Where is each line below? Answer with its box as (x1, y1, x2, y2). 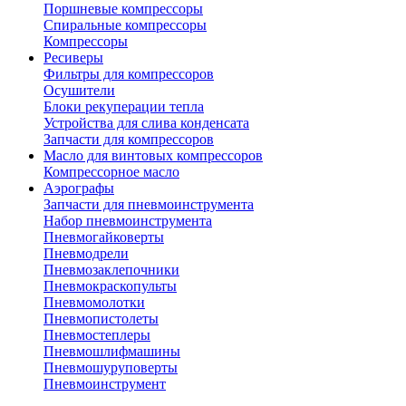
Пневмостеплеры (43, 326, 150, 343)
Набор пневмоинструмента (43, 212, 212, 228)
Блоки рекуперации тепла (43, 98, 204, 114)
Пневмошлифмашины (43, 343, 180, 359)
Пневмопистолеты (43, 310, 159, 326)
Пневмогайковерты (43, 228, 164, 245)
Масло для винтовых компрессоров (43, 147, 263, 163)
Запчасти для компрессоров (43, 130, 214, 147)
